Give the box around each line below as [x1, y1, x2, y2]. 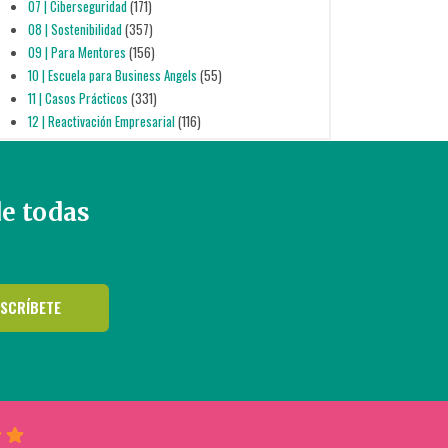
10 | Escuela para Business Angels [27, 64, 197, 85]
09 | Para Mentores [27, 41, 126, 62]
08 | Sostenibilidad [27, 18, 122, 39]
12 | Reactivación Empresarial [27, 110, 175, 131]
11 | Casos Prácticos [27, 87, 128, 108]
